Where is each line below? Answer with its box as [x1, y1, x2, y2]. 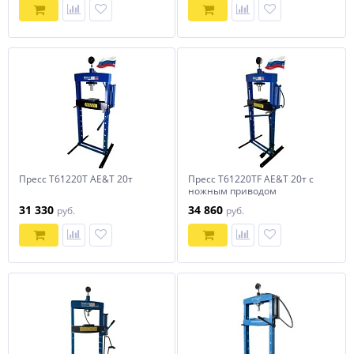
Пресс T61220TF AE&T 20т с [188, 172, 314, 186]
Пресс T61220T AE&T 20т [19, 172, 133, 186]
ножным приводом [188, 184, 277, 198]
